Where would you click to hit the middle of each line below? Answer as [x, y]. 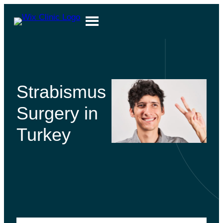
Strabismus [61, 92]
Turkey [43, 134]
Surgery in [57, 113]
